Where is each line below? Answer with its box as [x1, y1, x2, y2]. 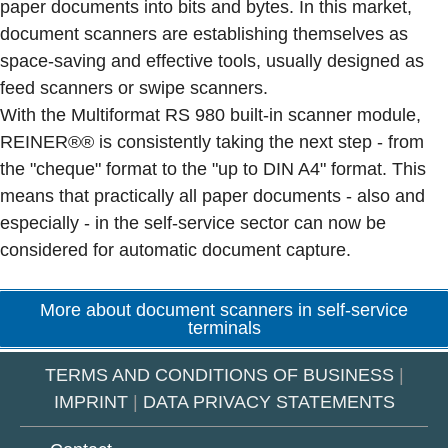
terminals [187, 318, 261, 338]
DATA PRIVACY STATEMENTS [142, 392, 395, 412]
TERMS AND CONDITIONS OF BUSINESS [44, 365, 394, 385]
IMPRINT [53, 392, 128, 412]
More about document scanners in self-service [40, 300, 408, 320]
